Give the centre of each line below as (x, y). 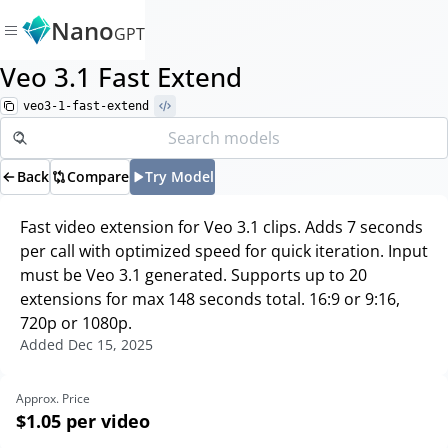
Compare (98, 176)
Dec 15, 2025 (110, 344)
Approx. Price (53, 398)
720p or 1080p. (76, 323)
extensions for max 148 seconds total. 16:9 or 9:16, (210, 299)
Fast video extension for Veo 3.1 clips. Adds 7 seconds (221, 227)
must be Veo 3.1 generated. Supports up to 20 (193, 275)
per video (108, 421)
